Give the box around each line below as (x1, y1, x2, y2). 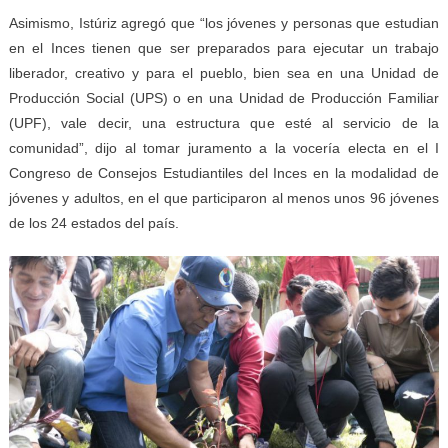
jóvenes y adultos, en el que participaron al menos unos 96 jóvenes (8, 189, 440, 206)
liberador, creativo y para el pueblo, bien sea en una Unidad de (8, 64, 440, 81)
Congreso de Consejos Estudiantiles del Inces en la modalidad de (8, 164, 440, 181)
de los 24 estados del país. (8, 214, 179, 231)
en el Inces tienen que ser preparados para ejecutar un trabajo (8, 39, 440, 56)
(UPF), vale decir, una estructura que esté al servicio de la (8, 114, 440, 131)
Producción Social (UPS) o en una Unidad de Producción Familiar (8, 89, 440, 106)
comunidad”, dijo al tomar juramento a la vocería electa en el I (8, 139, 440, 156)
